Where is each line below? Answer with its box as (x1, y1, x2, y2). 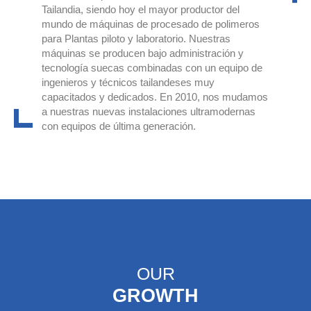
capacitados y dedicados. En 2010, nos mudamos (42, 91, 268, 103)
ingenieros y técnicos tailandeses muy (42, 76, 215, 89)
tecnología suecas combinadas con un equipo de (42, 62, 262, 74)
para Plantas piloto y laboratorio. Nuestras (42, 33, 230, 45)
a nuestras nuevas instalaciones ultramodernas (42, 106, 255, 118)
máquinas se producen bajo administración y (42, 47, 244, 60)
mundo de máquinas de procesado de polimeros (42, 18, 260, 31)
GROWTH (112, 284, 199, 306)
